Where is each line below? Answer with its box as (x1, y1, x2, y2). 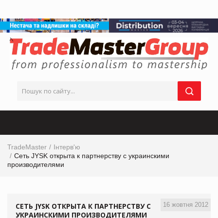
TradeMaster (7, 143, 47, 151)
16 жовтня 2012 (163, 200, 208, 208)
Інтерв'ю (54, 143, 80, 151)
